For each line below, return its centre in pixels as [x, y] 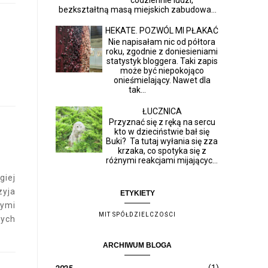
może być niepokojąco [162, 70]
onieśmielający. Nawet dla [162, 80]
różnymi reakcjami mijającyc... [162, 161]
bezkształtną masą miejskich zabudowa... [137, 9]
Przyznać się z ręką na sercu [162, 122]
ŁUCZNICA [162, 111]
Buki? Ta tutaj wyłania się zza [162, 141]
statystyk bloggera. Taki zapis [162, 61]
